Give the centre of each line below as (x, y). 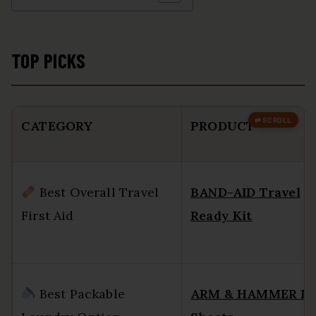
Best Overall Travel (97, 192)
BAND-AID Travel (245, 192)
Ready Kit (221, 215)
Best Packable (80, 294)
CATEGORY (57, 126)
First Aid (48, 215)
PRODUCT (223, 126)
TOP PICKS (49, 61)
